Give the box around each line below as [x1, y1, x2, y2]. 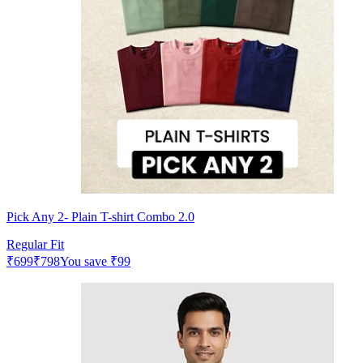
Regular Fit [6, 237, 64, 251]
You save [60, 254, 110, 268]
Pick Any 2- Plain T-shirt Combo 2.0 [6, 209, 194, 224]
